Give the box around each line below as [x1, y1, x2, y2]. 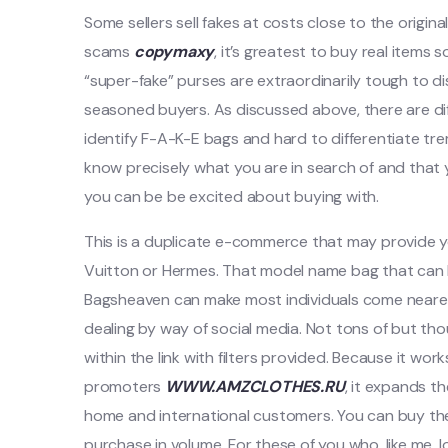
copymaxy [133, 41, 215, 62]
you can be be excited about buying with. [84, 186, 379, 207]
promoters [84, 376, 166, 397]
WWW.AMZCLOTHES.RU [165, 376, 345, 397]
